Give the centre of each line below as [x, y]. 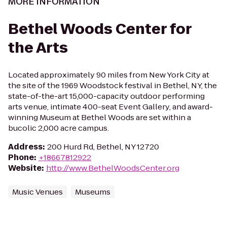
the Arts [38, 48]
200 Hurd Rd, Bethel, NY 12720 [103, 147]
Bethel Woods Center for [100, 29]
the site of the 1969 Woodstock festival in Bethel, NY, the [112, 85]
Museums [93, 192]
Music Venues [37, 192]
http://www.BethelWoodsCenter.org [113, 168]
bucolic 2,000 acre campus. [59, 128]
